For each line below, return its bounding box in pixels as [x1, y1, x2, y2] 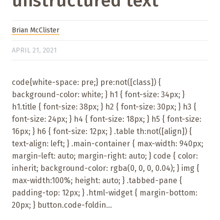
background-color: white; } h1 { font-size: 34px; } [12, 89, 185, 99]
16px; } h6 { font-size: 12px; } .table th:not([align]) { [12, 126, 192, 136]
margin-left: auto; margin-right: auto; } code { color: [12, 151, 198, 161]
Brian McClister [12, 26, 59, 34]
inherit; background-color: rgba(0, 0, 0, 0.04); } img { [12, 163, 199, 173]
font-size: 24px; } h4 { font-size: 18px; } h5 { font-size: [12, 114, 201, 124]
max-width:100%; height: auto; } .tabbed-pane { [12, 175, 182, 185]
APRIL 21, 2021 [12, 46, 57, 55]
